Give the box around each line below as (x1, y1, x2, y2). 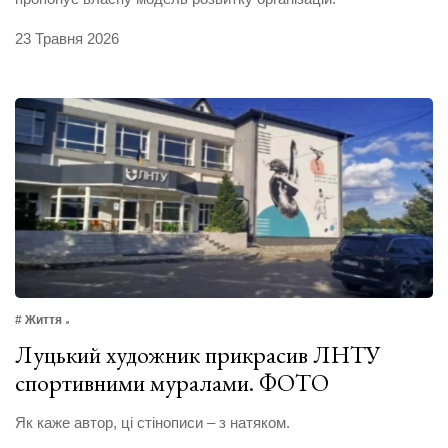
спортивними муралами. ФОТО (15, 366, 329, 398)
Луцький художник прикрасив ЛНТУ (15, 338, 381, 370)
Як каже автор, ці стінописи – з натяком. (15, 413, 290, 431)
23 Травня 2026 (15, 29, 119, 47)
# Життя (15, 312, 62, 327)
